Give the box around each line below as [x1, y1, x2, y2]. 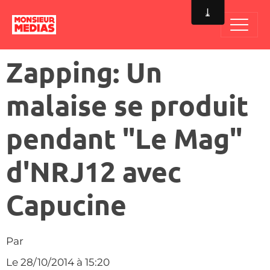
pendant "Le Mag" [6, 121, 242, 155]
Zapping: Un [6, 54, 162, 89]
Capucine [6, 187, 127, 222]
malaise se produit [6, 87, 248, 122]
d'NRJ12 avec [6, 154, 181, 189]
